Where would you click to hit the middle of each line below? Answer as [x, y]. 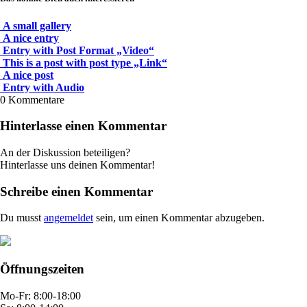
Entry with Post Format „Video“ [78, 50]
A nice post [28, 75]
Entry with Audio [44, 87]
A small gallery [37, 25]
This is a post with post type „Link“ [85, 62]
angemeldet [69, 218]
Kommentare [36, 99]
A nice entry [31, 38]
